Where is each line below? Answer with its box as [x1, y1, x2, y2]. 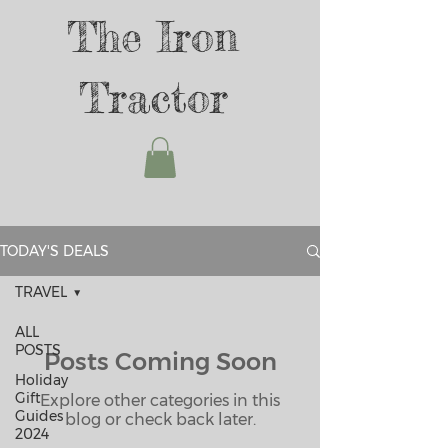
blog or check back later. [64, 410, 256, 429]
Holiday [15, 371, 68, 389]
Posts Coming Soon [43, 347, 277, 376]
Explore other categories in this [40, 391, 280, 410]
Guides [15, 407, 63, 425]
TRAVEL [15, 283, 67, 301]
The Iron [67, 11, 239, 62]
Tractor [78, 72, 228, 123]
